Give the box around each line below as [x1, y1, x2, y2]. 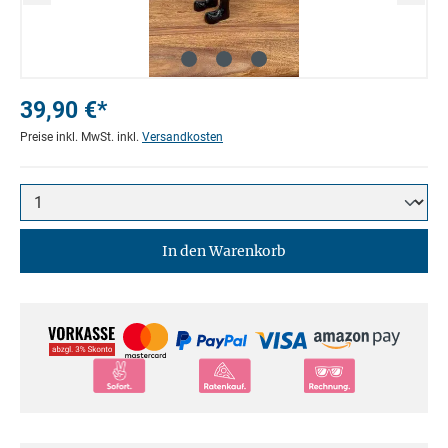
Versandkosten [142, 129, 223, 144]
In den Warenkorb [162, 241, 286, 260]
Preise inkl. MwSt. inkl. [20, 129, 142, 144]
